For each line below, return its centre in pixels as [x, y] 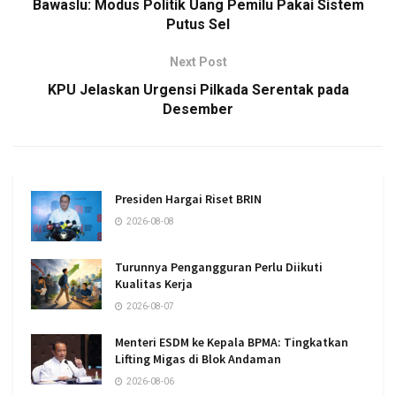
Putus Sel [198, 24]
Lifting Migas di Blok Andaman [198, 359]
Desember [198, 109]
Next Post [198, 61]
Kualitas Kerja [154, 284]
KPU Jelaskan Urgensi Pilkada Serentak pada [198, 89]
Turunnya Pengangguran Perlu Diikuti [219, 267]
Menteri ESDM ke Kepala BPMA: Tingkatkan [232, 342]
